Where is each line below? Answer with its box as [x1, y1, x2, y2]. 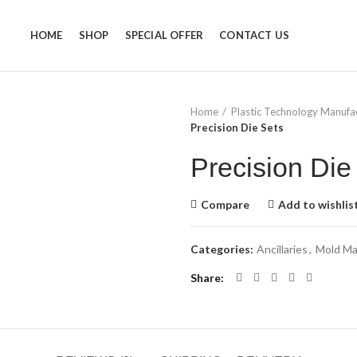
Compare [201, 198, 249, 211]
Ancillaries [257, 242, 308, 256]
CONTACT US [219, 29, 290, 41]
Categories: [190, 242, 256, 256]
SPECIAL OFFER [124, 29, 204, 41]
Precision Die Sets [190, 121, 284, 134]
